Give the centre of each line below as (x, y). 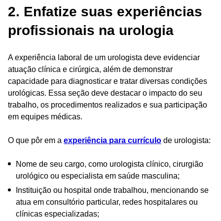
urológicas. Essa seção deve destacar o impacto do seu (105, 93)
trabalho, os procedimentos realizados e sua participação (108, 105)
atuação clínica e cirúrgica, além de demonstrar (90, 69)
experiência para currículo (112, 140)
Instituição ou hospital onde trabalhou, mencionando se (112, 190)
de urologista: (186, 140)
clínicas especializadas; (57, 214)
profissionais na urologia (91, 30)
